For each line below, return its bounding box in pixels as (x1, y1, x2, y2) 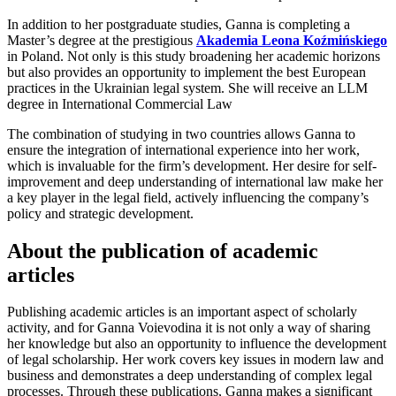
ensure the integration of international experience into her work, (7, 141, 360, 157)
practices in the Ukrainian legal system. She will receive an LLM (7, 80, 368, 95)
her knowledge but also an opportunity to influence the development (7, 336, 386, 352)
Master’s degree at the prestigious (7, 32, 196, 48)
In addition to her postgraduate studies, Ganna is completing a (7, 16, 350, 32)
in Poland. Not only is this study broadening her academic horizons (7, 48, 380, 64)
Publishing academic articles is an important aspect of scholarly (7, 304, 357, 320)
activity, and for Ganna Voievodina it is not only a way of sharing (7, 320, 370, 336)
